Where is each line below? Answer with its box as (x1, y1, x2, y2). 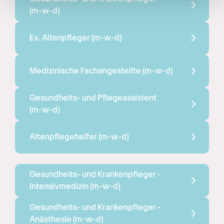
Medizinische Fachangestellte (29, 65, 142, 75)
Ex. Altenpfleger (29, 32, 91, 42)
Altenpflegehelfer (29, 131, 98, 141)
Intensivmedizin (29, 181, 90, 191)
